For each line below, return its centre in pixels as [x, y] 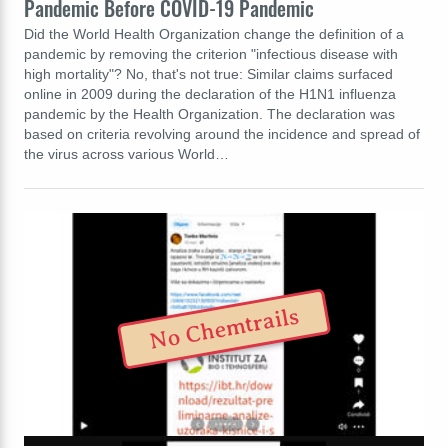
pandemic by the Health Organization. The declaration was [209, 113]
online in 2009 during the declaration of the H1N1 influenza [210, 93]
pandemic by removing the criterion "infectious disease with [211, 53]
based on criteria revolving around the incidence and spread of [222, 133]
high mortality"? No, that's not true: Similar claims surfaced [208, 73]
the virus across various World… [126, 153]
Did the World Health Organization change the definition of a [214, 33]
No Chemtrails [224, 329]
